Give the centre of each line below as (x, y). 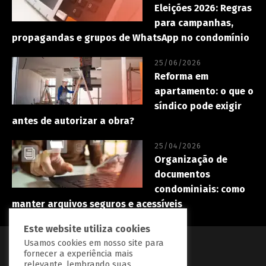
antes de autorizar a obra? (73, 121)
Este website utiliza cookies (87, 229)
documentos (182, 174)
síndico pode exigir (198, 106)
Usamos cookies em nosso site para (94, 243)
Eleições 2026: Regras (203, 8)
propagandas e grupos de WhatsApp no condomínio (131, 37)
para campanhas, (194, 23)
